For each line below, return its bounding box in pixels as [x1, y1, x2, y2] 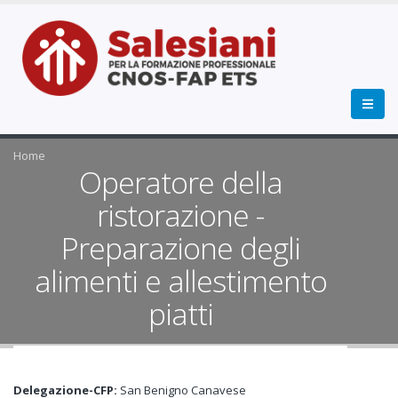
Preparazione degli [60, 227, 300, 268]
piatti [147, 293, 213, 334]
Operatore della [78, 162, 283, 203]
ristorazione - [97, 195, 265, 235]
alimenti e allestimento [34, 260, 327, 301]
